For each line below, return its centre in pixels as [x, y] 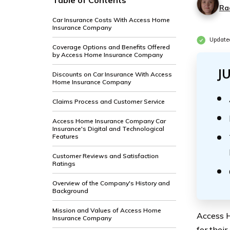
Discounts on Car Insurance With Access [112, 74]
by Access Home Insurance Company [108, 55]
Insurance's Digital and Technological [108, 129]
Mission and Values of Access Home [107, 210]
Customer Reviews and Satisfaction [106, 156]
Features [65, 136]
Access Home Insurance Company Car [109, 121]
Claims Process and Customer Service [109, 101]
